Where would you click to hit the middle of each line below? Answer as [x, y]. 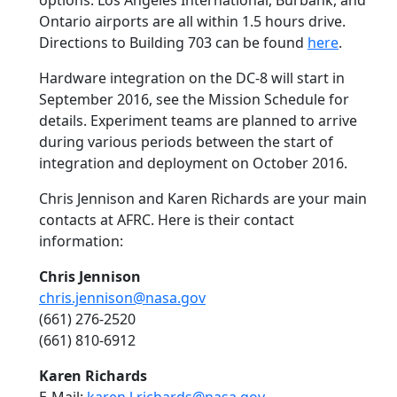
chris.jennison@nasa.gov [122, 298]
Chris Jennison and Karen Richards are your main [203, 198]
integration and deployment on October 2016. [193, 163]
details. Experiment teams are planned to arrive [198, 121]
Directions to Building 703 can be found [173, 43]
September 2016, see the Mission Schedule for [194, 99]
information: [81, 241]
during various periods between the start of [186, 142]
